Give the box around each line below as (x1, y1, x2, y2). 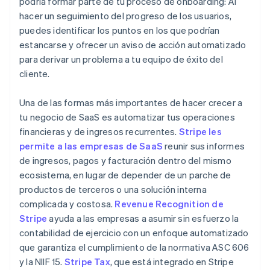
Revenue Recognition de (115, 198, 224, 210)
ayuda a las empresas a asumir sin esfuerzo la (47, 212, 239, 225)
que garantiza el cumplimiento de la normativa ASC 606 (19, 241, 250, 254)
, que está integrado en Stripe (110, 256, 234, 268)
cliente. (19, 67, 50, 80)
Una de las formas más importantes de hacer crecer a (19, 96, 243, 109)
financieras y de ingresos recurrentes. (19, 125, 177, 138)
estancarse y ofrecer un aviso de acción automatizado (19, 39, 246, 51)
